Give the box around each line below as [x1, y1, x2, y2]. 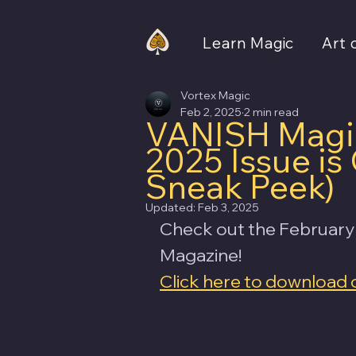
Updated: [145, 199, 198, 215]
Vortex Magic [180, 87, 250, 103]
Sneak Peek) [145, 164, 335, 207]
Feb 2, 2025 [180, 104, 242, 119]
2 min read [244, 104, 299, 119]
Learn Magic [203, 33, 295, 52]
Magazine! [160, 243, 245, 266]
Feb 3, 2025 [198, 199, 259, 215]
